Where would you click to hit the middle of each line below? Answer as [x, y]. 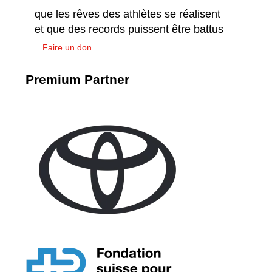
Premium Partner [77, 79]
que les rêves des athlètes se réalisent [127, 14]
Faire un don [67, 47]
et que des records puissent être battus [129, 29]
